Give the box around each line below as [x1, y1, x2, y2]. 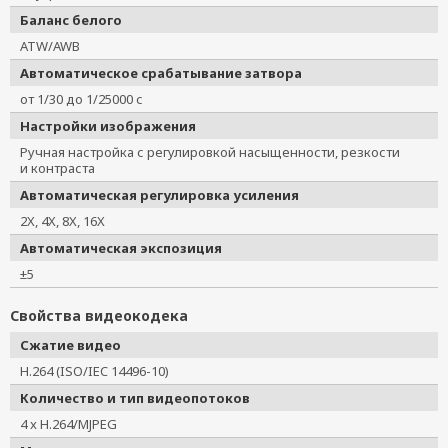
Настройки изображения [20, 117, 196, 135]
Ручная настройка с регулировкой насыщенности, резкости [20, 143, 400, 161]
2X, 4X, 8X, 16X [20, 212, 105, 230]
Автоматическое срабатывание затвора [20, 64, 302, 82]
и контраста [20, 159, 95, 177]
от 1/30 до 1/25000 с [20, 90, 143, 108]
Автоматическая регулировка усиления [20, 186, 299, 204]
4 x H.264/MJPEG [20, 415, 130, 433]
